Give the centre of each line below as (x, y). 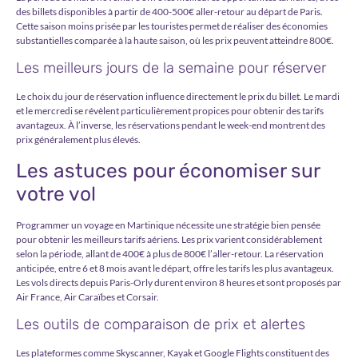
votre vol (56, 193)
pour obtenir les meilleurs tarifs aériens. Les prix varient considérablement (169, 239)
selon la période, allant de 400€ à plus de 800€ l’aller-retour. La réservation (170, 253)
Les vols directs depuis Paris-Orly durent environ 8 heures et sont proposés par (179, 282)
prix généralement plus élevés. (78, 140)
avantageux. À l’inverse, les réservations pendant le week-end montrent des (171, 125)
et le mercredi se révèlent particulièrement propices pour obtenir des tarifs (170, 111)
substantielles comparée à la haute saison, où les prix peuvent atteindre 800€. (175, 40)
